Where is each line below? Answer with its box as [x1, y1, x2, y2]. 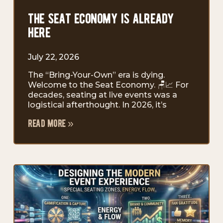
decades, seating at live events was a [28, 90, 177, 100]
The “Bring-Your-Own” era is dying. [28, 70, 165, 80]
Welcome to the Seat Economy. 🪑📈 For [28, 80, 189, 90]
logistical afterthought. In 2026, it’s [28, 100, 167, 110]
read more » [28, 117, 74, 129]
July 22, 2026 [28, 52, 79, 62]
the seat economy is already [28, 11, 174, 26]
